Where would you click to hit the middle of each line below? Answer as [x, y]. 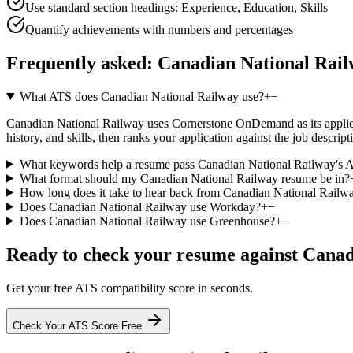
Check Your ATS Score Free [79, 325]
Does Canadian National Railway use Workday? [140, 206]
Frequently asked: [82, 63]
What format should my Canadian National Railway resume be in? [184, 178]
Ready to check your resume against [154, 254]
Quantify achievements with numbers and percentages [159, 29]
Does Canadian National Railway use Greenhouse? [147, 221]
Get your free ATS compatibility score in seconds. [130, 288]
